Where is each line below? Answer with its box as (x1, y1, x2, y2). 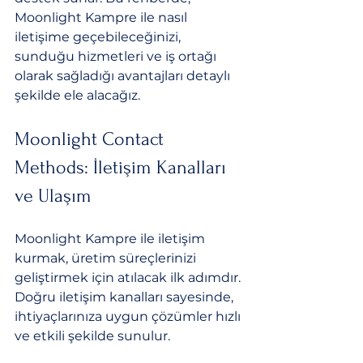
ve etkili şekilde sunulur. (15, 328, 173, 344)
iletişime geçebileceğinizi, (15, 29, 184, 45)
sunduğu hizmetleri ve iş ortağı (15, 49, 220, 64)
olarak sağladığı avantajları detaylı (15, 68, 233, 83)
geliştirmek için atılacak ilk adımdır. (15, 270, 244, 285)
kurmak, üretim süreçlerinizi (15, 250, 199, 266)
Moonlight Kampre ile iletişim (15, 231, 208, 246)
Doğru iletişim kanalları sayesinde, (15, 289, 237, 305)
